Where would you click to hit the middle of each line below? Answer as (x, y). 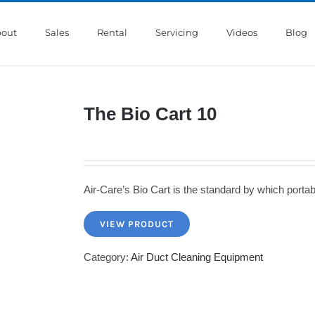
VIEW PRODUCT (137, 224)
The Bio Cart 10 (150, 114)
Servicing (177, 32)
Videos (242, 32)
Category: (107, 257)
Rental (112, 32)
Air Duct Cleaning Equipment (197, 257)
